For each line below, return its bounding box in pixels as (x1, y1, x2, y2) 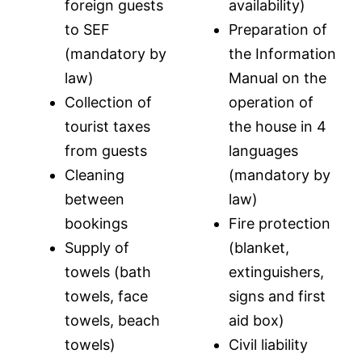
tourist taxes (65, 117, 150, 135)
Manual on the (229, 69, 326, 86)
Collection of (65, 93, 152, 111)
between (65, 190, 124, 208)
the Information (229, 44, 336, 62)
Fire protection (229, 214, 330, 232)
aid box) (229, 311, 284, 329)
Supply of (65, 238, 129, 256)
